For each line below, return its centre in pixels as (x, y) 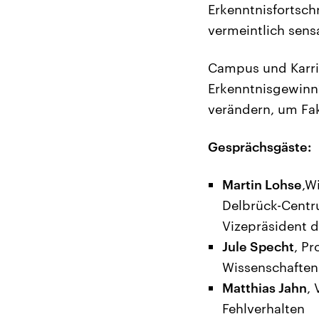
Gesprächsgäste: (260, 146)
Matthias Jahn (265, 287)
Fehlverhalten (263, 308)
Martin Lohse (262, 184)
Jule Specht (258, 246)
